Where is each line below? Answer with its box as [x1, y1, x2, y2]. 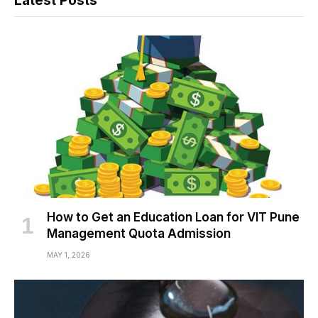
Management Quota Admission [47, 226, 231, 241]
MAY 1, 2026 [47, 251, 90, 259]
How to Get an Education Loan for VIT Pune [47, 210, 300, 224]
